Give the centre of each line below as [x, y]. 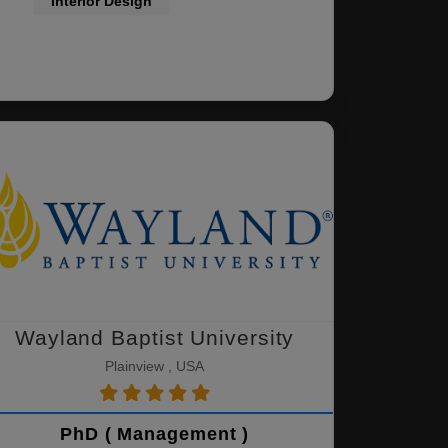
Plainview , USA [155, 366]
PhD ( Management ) [155, 434]
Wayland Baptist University [154, 337]
